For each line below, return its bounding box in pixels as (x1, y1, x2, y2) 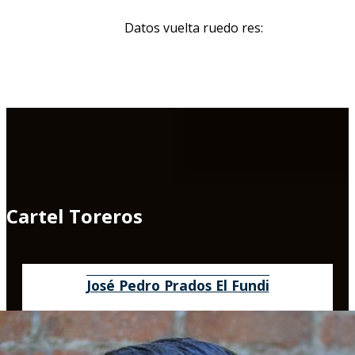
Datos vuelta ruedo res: (124, 19, 263, 37)
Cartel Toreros (6, 203, 143, 230)
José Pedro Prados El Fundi (86, 276, 269, 296)
